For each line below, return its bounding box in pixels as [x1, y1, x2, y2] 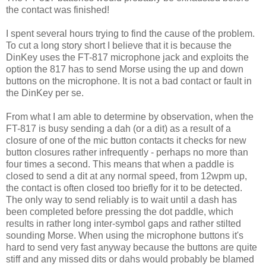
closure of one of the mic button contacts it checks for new [6, 135, 246, 146]
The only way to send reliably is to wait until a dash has [6, 195, 237, 205]
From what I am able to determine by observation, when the [6, 112, 254, 122]
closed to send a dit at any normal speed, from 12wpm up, [6, 171, 247, 182]
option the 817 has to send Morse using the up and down [6, 64, 243, 75]
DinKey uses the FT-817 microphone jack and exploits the [6, 52, 249, 63]
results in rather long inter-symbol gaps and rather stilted [6, 218, 241, 229]
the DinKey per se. [6, 88, 84, 99]
